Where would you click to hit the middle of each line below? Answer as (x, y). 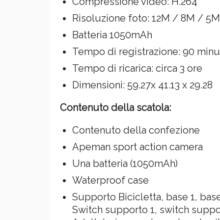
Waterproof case (110, 180)
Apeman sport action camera (137, 147)
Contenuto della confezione (136, 130)
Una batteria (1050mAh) (125, 163)
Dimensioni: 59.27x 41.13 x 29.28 (142, 85)
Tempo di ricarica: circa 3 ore (137, 68)
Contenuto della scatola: (115, 107)
